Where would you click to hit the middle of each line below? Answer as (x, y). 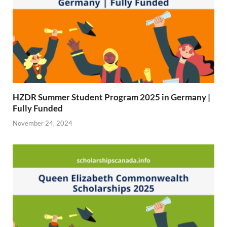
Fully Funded (38, 108)
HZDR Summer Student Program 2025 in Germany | (111, 97)
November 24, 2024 (43, 123)
